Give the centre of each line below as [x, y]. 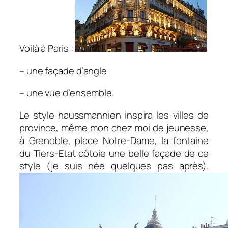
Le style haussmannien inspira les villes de [114, 115]
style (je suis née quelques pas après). [114, 166]
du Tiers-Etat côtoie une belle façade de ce [114, 153]
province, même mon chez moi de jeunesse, [114, 127]
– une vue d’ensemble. [67, 93]
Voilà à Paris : [47, 49]
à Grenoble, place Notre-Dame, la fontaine [114, 140]
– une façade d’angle [63, 70]
